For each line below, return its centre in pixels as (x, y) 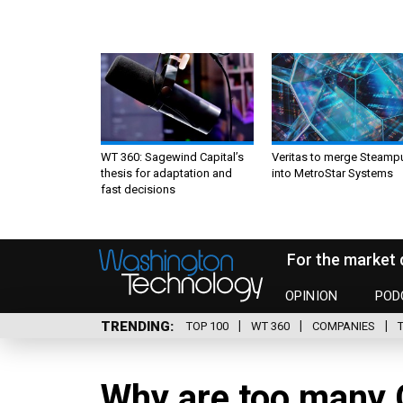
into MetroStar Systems (332, 173)
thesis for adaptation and (166, 173)
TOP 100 (207, 327)
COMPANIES (344, 327)
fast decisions (138, 189)
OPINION (312, 296)
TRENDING (135, 326)
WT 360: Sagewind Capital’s (172, 157)
